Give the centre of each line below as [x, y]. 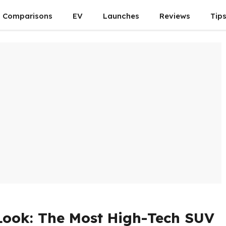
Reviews [175, 16]
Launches [121, 16]
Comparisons [27, 16]
